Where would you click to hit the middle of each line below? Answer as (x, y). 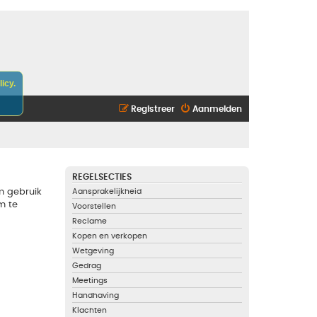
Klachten (90, 310)
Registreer (153, 109)
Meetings (90, 281)
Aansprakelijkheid (107, 191)
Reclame (90, 221)
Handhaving (96, 295)
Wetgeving (93, 251)
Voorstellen (94, 206)
